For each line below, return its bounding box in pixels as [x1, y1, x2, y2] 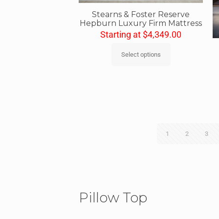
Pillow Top [79, 189, 148, 206]
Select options [121, 50, 161, 58]
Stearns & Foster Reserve [92, 9, 190, 19]
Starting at [100, 29, 143, 40]
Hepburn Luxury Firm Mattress [80, 18, 202, 28]
